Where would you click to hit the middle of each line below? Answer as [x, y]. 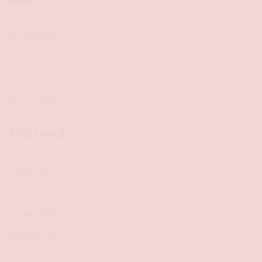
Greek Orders [37, 214]
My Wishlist [32, 36]
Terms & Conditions [49, 80]
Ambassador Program [54, 192]
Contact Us [32, 236]
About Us [28, 170]
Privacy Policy [38, 102]
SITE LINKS [37, 135]
